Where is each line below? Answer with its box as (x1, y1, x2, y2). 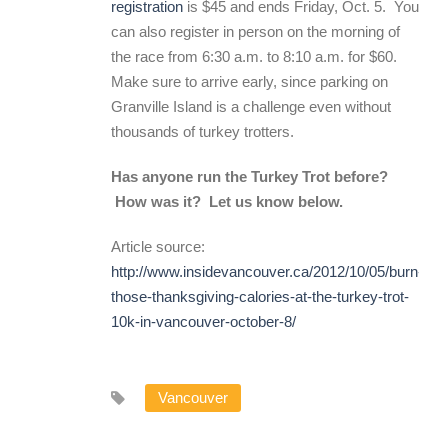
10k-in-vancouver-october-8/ (111, 313, 296, 330)
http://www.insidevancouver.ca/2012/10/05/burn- (111, 263, 423, 280)
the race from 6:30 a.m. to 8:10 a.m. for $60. (111, 48, 405, 65)
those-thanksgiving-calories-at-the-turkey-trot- (111, 288, 409, 305)
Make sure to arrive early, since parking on (111, 73, 388, 90)
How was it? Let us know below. (111, 193, 351, 210)
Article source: (111, 238, 205, 255)
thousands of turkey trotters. (111, 123, 294, 140)
